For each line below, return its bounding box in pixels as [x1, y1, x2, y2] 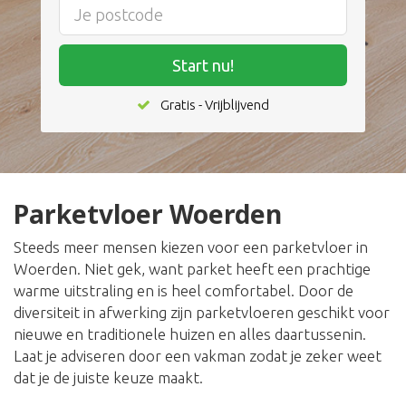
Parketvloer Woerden [14, 197, 282, 232]
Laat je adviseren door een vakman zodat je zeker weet [14, 347, 382, 365]
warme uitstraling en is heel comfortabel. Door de [14, 282, 353, 300]
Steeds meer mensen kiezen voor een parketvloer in [14, 238, 368, 256]
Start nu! [172, 56, 234, 75]
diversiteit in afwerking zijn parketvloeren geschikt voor [14, 304, 390, 322]
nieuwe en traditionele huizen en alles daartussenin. [14, 325, 366, 343]
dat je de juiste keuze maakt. [14, 369, 203, 387]
